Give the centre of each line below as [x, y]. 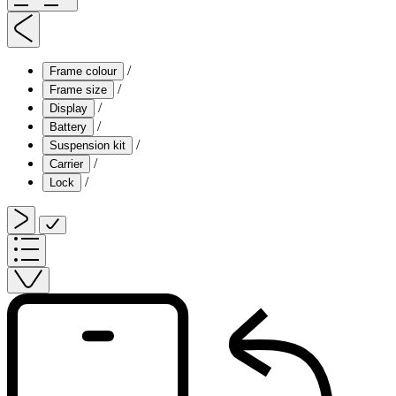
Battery [68, 126]
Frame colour [83, 71]
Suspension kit [88, 145]
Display [69, 108]
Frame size [78, 89]
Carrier [66, 164]
